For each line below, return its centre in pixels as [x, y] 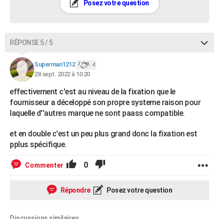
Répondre [75, 190]
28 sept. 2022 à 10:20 [62, 74]
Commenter [44, 165]
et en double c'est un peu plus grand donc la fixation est [104, 134]
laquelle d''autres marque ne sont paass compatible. [97, 113]
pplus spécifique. [38, 144]
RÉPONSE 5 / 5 [31, 43]
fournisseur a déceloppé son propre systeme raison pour [105, 102]
